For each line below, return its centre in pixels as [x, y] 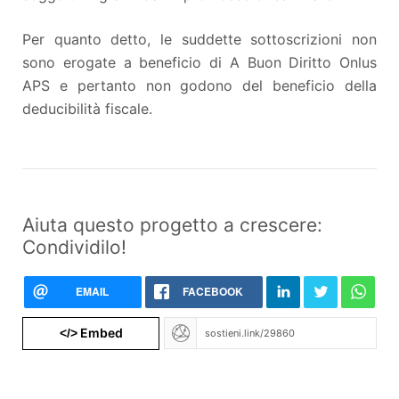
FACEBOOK [213, 291]
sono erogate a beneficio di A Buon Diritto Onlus [199, 62]
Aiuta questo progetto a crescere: [172, 224]
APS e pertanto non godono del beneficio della [199, 85]
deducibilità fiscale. [90, 108]
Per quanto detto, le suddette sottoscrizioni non [199, 39]
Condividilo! [74, 247]
